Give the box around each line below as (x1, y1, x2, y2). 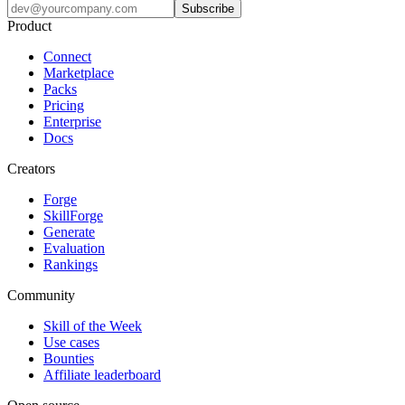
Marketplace (43, 65, 114, 81)
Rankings (43, 257, 98, 273)
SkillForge (43, 208, 103, 224)
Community (7, 287, 75, 304)
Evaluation (43, 240, 105, 257)
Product (7, 18, 52, 34)
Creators (7, 161, 55, 177)
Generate (43, 224, 95, 240)
